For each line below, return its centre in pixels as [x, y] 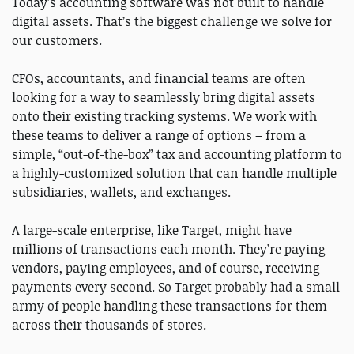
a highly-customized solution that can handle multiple [174, 173]
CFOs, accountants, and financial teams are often [159, 78]
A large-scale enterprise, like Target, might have [152, 230]
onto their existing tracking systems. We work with [164, 116]
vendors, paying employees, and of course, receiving [166, 267]
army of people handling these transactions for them [169, 305]
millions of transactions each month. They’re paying [168, 249]
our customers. [58, 40]
